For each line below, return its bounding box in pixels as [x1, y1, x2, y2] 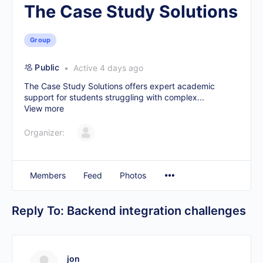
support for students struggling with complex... [24, 92, 204, 102]
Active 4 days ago [70, 63, 143, 73]
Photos [120, 170, 146, 180]
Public [35, 62, 59, 72]
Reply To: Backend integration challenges [12, 204, 246, 218]
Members [30, 170, 66, 180]
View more [24, 103, 64, 113]
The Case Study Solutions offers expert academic [24, 81, 215, 91]
